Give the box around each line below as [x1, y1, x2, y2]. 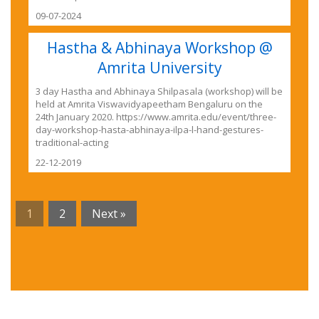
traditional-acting [36, 135, 109, 149]
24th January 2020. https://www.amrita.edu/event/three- [36, 110, 277, 123]
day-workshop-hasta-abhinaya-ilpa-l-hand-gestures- [36, 122, 264, 136]
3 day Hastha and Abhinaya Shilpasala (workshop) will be [36, 84, 283, 98]
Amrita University [97, 57, 222, 78]
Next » [92, 205, 126, 221]
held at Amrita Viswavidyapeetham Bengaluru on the [36, 97, 263, 110]
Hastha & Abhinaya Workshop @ [46, 37, 273, 58]
